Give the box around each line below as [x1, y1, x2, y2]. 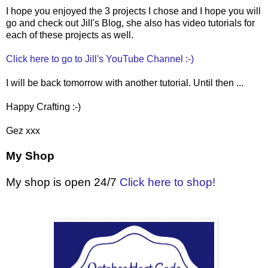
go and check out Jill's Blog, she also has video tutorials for [6, 17, 255, 28]
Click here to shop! [120, 175, 215, 188]
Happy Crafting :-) [6, 101, 81, 112]
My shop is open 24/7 [6, 175, 117, 188]
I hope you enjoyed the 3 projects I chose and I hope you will [6, 5, 261, 16]
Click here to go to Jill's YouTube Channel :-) [6, 53, 196, 64]
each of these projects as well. [6, 29, 133, 40]
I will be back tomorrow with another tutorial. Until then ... [6, 77, 243, 88]
